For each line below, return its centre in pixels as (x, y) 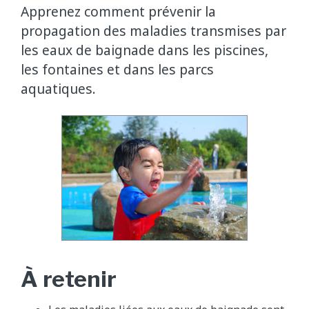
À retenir (69, 279)
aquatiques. (58, 88)
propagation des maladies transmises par (153, 30)
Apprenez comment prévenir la (118, 11)
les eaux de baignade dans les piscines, (144, 50)
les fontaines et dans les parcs (117, 69)
